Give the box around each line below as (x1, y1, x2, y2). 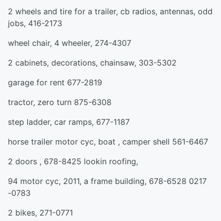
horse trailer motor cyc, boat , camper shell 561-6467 (8, 137, 208, 147)
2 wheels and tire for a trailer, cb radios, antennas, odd (8, 6, 213, 16)
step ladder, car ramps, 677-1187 (8, 117, 130, 127)
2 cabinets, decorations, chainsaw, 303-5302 (8, 58, 177, 68)
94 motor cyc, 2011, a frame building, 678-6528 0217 (8, 176, 207, 186)
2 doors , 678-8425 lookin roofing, (8, 156, 138, 166)
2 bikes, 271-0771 (8, 208, 73, 218)
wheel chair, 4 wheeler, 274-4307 (8, 38, 131, 48)
